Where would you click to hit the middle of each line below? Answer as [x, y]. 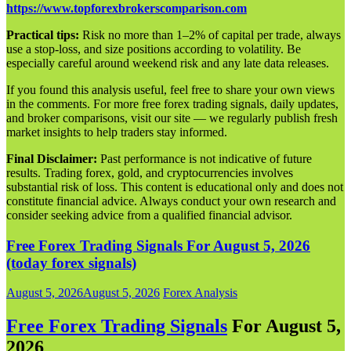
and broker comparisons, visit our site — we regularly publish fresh [172, 118]
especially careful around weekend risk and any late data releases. [168, 63]
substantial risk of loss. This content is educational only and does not [175, 186]
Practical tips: [43, 34]
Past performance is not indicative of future [204, 158]
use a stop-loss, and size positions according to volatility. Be [154, 49]
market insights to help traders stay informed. [117, 132]
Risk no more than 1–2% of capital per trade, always [210, 34]
